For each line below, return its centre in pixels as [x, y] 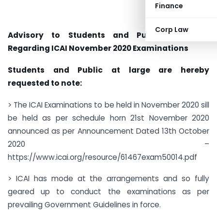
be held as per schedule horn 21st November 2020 [108, 118]
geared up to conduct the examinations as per [108, 192]
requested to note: [45, 83]
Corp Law [172, 30]
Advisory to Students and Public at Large [108, 35]
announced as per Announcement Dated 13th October [108, 131]
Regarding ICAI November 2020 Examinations [98, 48]
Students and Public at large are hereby [108, 70]
